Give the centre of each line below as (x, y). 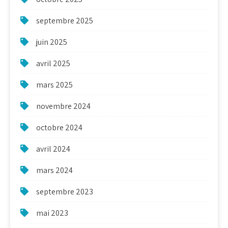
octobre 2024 (59, 128)
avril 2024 (53, 149)
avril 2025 (53, 64)
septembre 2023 (65, 192)
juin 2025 (52, 42)
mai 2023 (52, 213)
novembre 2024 (63, 106)
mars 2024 (54, 170)
